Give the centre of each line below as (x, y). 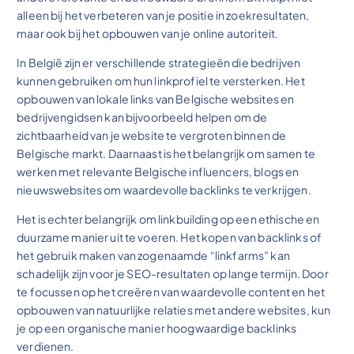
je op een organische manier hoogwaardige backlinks (157, 328)
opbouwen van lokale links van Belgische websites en (156, 99)
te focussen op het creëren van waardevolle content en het (171, 292)
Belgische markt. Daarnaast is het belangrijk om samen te (166, 154)
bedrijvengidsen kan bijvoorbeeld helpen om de (142, 117)
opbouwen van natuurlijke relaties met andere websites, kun (174, 310)
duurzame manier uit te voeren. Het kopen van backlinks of (169, 237)
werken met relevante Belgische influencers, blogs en (158, 172)
